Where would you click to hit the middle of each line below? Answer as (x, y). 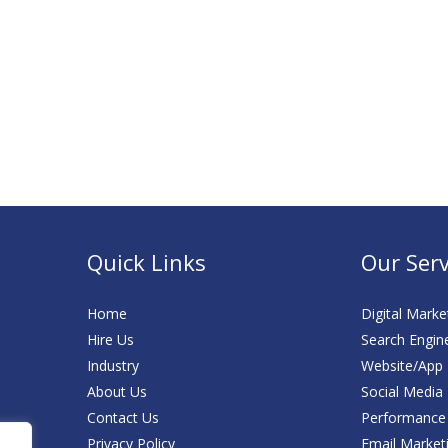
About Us (116, 391)
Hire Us (110, 339)
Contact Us (122, 417)
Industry (112, 365)
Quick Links (146, 262)
